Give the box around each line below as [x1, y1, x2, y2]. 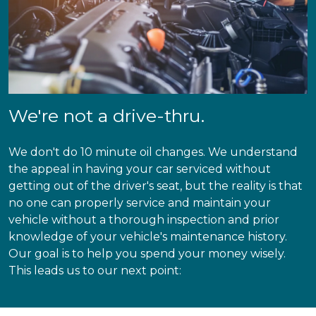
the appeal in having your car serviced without [8, 162, 271, 176]
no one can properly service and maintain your [8, 196, 271, 210]
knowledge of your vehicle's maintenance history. [8, 230, 287, 244]
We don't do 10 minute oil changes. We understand [8, 145, 298, 159]
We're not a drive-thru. [8, 105, 205, 127]
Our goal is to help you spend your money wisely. [8, 247, 286, 261]
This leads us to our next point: [8, 264, 181, 278]
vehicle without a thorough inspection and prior [8, 213, 279, 227]
